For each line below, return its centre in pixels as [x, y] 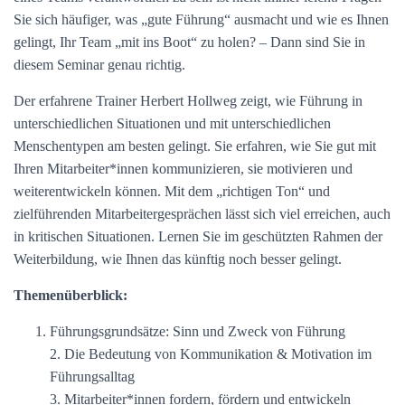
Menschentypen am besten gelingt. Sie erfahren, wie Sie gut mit [195, 146]
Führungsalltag [92, 377]
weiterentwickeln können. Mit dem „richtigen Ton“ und [172, 191]
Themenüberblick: [71, 295]
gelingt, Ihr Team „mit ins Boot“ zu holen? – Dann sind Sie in [189, 42]
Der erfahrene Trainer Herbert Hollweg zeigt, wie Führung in [188, 101]
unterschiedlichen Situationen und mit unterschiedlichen [172, 123]
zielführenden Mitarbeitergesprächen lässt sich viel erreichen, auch [202, 214]
